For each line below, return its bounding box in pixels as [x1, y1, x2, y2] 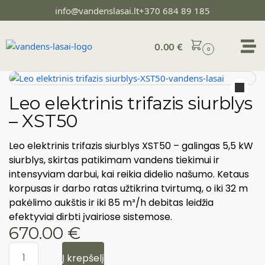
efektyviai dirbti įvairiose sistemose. [9, 210, 172, 224]
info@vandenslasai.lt [55, 4, 139, 17]
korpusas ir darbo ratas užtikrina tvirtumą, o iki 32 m [9, 182, 248, 195]
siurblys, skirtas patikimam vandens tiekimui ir [9, 153, 219, 167]
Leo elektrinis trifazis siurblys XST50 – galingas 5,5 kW [9, 139, 253, 153]
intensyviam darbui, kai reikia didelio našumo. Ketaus [9, 167, 249, 181]
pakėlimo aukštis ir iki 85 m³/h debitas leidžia [9, 196, 214, 209]
